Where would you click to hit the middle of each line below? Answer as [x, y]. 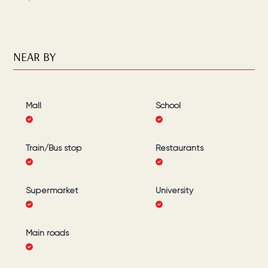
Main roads [47, 233]
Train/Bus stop [54, 148]
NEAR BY [35, 57]
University [175, 190]
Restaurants [180, 148]
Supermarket [52, 190]
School [168, 105]
